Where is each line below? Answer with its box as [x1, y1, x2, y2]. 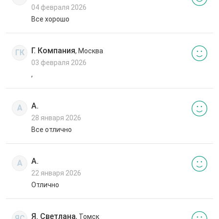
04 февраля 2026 [31, 3, 87, 11]
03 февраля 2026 [31, 58, 87, 66]
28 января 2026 [31, 113, 81, 122]
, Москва [75, 46, 103, 55]
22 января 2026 [31, 169, 81, 177]
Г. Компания [31, 45, 75, 55]
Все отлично [31, 125, 72, 133]
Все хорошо [31, 15, 69, 23]
